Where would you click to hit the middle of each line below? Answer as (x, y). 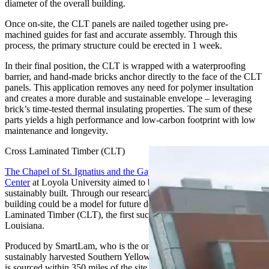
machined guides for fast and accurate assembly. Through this (121, 34)
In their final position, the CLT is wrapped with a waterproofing (125, 65)
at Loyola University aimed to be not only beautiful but (135, 182)
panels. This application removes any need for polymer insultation (129, 87)
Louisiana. (25, 225)
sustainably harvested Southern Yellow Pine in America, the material (134, 256)
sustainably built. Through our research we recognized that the (122, 193)
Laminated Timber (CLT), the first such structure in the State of (124, 214)
